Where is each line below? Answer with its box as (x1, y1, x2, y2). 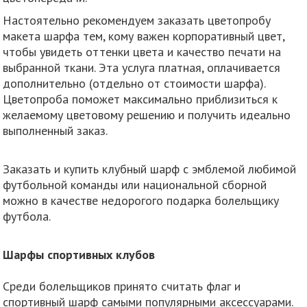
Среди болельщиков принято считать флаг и (3, 278, 241, 294)
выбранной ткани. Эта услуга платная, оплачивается (3, 59, 281, 75)
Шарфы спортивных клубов (3, 246, 156, 262)
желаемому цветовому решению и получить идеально (3, 106, 291, 123)
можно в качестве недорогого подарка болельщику (3, 192, 280, 208)
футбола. (3, 208, 51, 224)
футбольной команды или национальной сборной (3, 176, 267, 193)
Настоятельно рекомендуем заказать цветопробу (3, 12, 271, 28)
